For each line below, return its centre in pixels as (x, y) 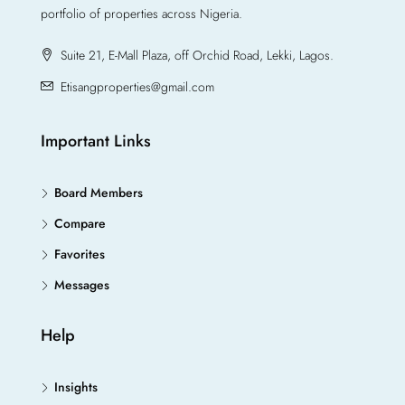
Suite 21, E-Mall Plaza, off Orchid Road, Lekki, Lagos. (195, 55)
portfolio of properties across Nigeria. (141, 14)
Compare (80, 223)
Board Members (99, 193)
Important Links (96, 141)
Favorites (80, 254)
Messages (82, 285)
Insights (76, 387)
